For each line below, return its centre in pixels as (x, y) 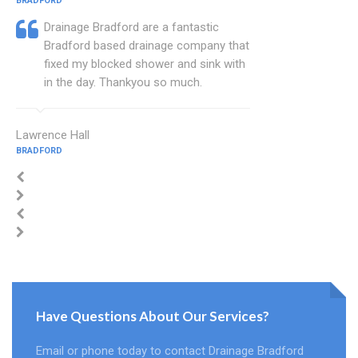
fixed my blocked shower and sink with (145, 64)
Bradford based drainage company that (147, 46)
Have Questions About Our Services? (153, 316)
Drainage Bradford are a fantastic (131, 28)
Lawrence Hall (53, 135)
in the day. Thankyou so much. (123, 83)
